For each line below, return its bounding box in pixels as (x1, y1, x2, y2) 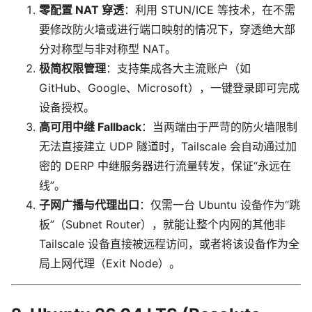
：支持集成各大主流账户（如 (106, 61, 251, 76)
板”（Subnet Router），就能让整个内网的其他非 (39, 217, 286, 232)
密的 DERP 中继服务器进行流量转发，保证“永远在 (39, 159, 291, 173)
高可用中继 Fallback (39, 120, 141, 134)
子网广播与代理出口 (39, 198, 139, 212)
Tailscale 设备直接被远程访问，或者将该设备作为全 (39, 237, 299, 251)
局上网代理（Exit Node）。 (39, 256, 180, 271)
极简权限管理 (39, 61, 106, 76)
